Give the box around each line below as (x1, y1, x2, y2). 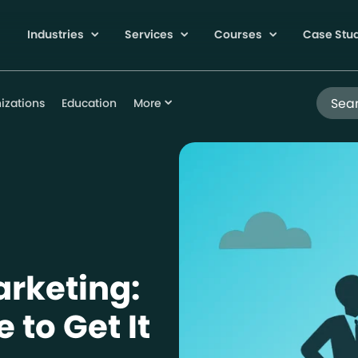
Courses (213, 26, 265, 43)
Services (124, 26, 176, 43)
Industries (26, 26, 86, 43)
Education (61, 95, 117, 111)
